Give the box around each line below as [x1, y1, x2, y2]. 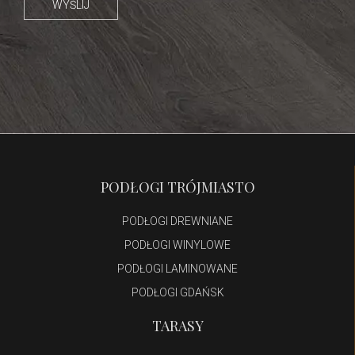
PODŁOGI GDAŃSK [131, 286, 224, 299]
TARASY [151, 316, 204, 335]
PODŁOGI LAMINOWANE [117, 262, 238, 275]
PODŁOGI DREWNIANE [122, 215, 233, 227]
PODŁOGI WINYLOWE [124, 239, 231, 251]
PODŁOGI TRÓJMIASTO [100, 177, 255, 197]
